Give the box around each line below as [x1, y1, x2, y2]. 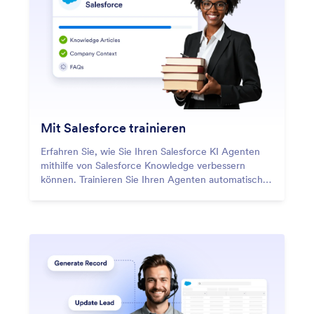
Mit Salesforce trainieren [41, 119, 186, 136]
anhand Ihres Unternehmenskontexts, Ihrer [41, 186, 231, 200]
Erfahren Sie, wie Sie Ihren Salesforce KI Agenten [41, 144, 260, 158]
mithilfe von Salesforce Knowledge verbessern [41, 158, 245, 172]
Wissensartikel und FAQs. [41, 200, 152, 214]
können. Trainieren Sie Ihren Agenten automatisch [41, 172, 263, 186]
